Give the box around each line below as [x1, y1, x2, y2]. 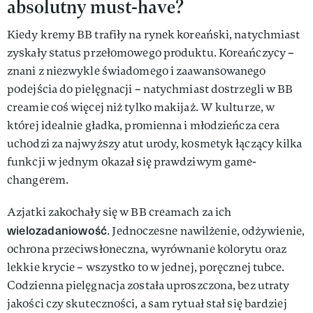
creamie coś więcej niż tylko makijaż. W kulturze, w [7, 100, 275, 115]
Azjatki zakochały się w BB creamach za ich [7, 205, 232, 219]
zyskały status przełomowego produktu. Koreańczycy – [7, 45, 295, 60]
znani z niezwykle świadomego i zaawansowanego [7, 64, 266, 78]
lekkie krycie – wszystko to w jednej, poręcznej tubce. [7, 260, 285, 275]
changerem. [7, 173, 68, 187]
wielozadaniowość [7, 222, 108, 238]
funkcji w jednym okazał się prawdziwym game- [7, 154, 257, 169]
